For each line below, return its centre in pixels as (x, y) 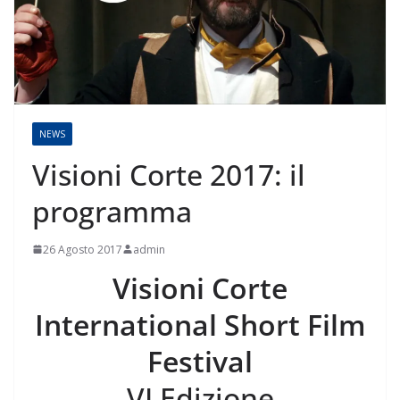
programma (112, 211)
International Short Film (200, 324)
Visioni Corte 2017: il (169, 174)
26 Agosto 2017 (83, 249)
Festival (200, 361)
